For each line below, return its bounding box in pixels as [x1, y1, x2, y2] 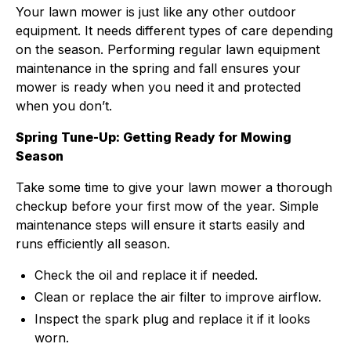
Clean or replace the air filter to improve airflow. [34, 289, 321, 305]
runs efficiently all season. [16, 236, 170, 251]
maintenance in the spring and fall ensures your [16, 60, 301, 76]
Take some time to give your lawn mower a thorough [16, 179, 332, 195]
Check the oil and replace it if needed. [34, 267, 258, 283]
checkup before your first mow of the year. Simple [16, 198, 319, 214]
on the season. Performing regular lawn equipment [16, 42, 320, 57]
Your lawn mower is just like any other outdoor [16, 4, 296, 20]
